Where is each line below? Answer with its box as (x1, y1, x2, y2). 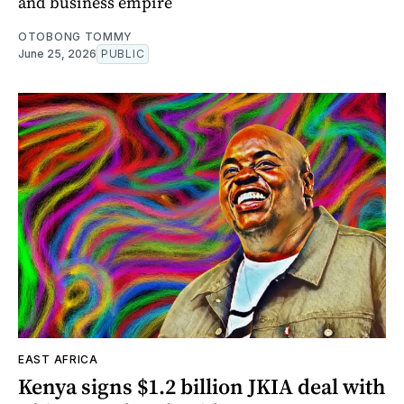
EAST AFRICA (18, 353, 98, 367)
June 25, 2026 (18, 47, 96, 61)
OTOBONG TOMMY (18, 30, 133, 44)
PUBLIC (101, 47, 145, 61)
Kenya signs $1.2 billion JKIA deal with (18, 372, 386, 402)
